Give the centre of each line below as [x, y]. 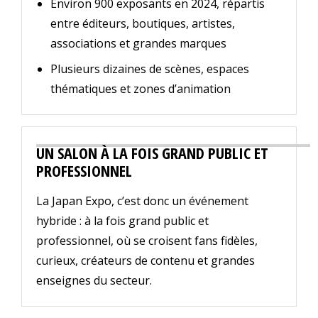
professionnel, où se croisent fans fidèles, [147, 241]
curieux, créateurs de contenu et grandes [146, 261]
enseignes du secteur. [94, 281]
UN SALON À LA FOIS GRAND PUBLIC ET [152, 153]
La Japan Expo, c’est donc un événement [142, 201]
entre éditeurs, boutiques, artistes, [143, 24]
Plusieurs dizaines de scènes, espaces [150, 69]
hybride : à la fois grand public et [122, 221]
